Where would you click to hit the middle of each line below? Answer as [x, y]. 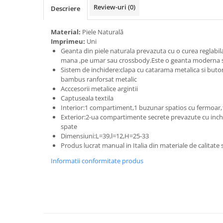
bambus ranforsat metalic [100, 79]
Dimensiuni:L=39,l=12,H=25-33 [105, 136]
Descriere [65, 8]
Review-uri [111, 7]
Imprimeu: [69, 41]
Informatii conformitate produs [97, 161]
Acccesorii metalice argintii [99, 89]
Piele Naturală [104, 32]
